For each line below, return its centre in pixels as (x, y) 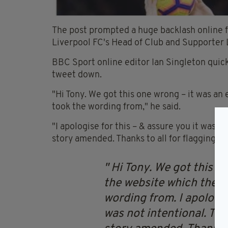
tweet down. (77, 75)
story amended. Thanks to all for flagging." (137, 139)
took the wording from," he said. (116, 107)
